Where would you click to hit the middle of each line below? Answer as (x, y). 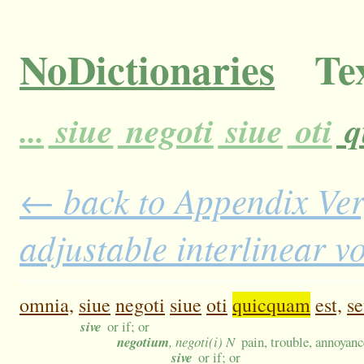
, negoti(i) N (202, 342)
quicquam (271, 305)
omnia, (47, 305)
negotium (143, 342)
